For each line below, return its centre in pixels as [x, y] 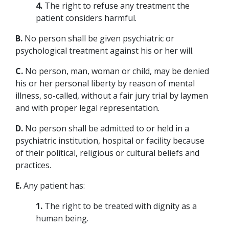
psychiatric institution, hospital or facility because [110, 140]
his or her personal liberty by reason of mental [105, 83]
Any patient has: [53, 185]
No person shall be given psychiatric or [98, 38]
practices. [33, 165]
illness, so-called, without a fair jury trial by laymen [112, 95]
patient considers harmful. [86, 18]
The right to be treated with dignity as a [120, 206]
